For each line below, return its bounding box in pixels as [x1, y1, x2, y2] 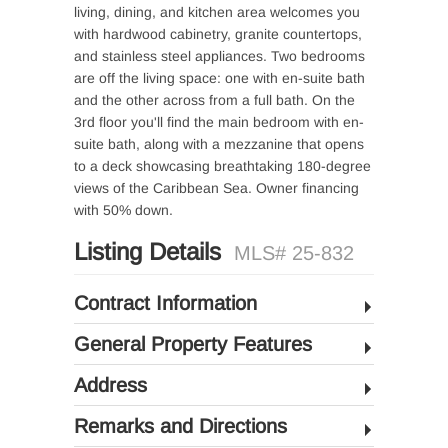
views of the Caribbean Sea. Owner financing [74, 179, 359, 196]
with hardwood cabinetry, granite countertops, [74, 25, 362, 42]
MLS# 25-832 [234, 241, 354, 264]
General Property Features [74, 332, 312, 355]
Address [74, 373, 147, 396]
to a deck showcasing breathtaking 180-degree [74, 157, 371, 174]
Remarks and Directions [74, 414, 287, 437]
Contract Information [74, 291, 257, 314]
